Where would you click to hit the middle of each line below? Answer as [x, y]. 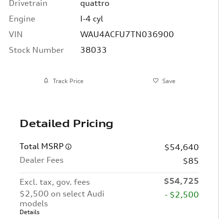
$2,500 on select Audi [62, 194]
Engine [22, 19]
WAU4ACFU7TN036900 [127, 34]
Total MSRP [43, 146]
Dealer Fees [42, 160]
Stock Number [36, 50]
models [34, 203]
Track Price [68, 81]
